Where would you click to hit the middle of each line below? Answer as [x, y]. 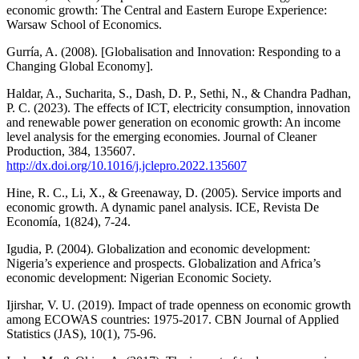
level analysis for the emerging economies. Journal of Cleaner [161, 136]
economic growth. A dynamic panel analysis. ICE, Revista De [163, 207]
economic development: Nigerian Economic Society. [139, 277]
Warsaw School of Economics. [84, 24]
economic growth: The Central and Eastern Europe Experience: [167, 10]
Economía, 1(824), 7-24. [69, 221]
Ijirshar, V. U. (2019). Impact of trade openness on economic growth [179, 305]
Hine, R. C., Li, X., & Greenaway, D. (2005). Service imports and [174, 192]
